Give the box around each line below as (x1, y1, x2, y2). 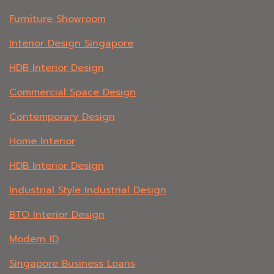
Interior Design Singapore (9, 36, 133, 51)
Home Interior (9, 134, 75, 149)
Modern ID (9, 232, 59, 247)
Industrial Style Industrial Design (9, 183, 166, 198)
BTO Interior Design (9, 207, 105, 223)
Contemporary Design (9, 109, 115, 125)
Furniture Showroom (9, 12, 106, 27)
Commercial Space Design (9, 85, 136, 100)
